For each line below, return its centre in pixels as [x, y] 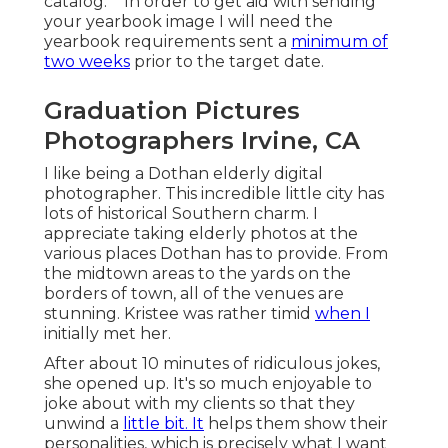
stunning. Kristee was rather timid [179, 313]
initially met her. [107, 333]
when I [342, 313]
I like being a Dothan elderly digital [183, 173]
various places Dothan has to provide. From [216, 253]
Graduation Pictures [172, 110]
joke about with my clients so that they [199, 403]
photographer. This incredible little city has [214, 193]
